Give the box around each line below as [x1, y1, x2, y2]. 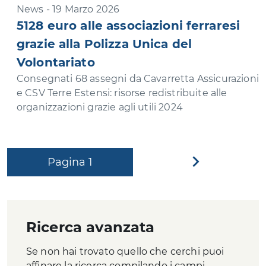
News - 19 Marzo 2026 [17, 4, 120, 15]
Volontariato [17, 55, 95, 69]
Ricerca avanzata [26, 218, 155, 236]
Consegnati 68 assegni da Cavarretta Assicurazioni [17, 73, 259, 84]
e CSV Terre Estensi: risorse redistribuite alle [17, 87, 227, 99]
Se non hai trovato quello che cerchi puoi [26, 246, 224, 257]
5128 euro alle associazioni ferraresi [17, 18, 240, 33]
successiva [201, 166, 252, 178]
